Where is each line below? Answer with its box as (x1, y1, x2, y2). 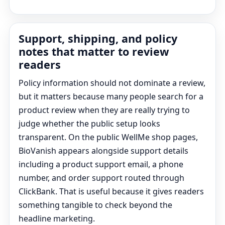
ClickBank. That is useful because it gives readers (19, 186, 204, 197)
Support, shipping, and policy (19, 31, 177, 46)
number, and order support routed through (19, 172, 184, 183)
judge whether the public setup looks (19, 118, 160, 129)
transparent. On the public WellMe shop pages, (19, 132, 198, 143)
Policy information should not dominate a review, (19, 77, 205, 88)
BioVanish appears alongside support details (19, 145, 188, 156)
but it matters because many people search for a (19, 91, 203, 102)
